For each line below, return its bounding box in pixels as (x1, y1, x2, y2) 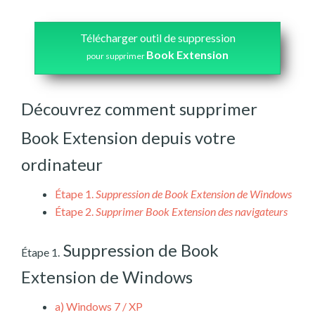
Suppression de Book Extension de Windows (96, 186, 292, 200)
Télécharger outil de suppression (79, 31, 236, 44)
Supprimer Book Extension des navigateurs (96, 204, 288, 218)
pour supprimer (86, 51, 146, 61)
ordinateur (21, 153, 103, 174)
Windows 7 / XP (64, 299, 143, 313)
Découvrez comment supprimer (21, 98, 257, 119)
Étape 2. (55, 204, 94, 218)
